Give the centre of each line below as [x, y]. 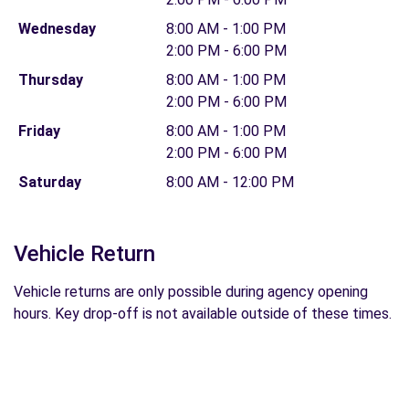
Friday [39, 131]
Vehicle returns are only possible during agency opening [191, 292]
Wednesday [57, 29]
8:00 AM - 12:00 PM [230, 182]
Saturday [49, 182]
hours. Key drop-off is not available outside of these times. [203, 314]
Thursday [50, 80]
